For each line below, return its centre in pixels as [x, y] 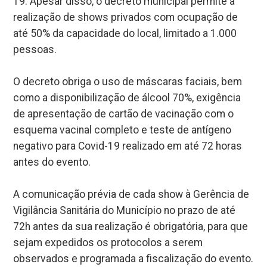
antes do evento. [52, 162]
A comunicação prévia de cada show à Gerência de [131, 194]
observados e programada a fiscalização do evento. [133, 258]
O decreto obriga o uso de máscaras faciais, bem [128, 81]
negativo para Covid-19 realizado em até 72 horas [128, 146]
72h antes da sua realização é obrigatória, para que [131, 226]
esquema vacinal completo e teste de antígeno [122, 130]
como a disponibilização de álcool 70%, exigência [127, 97]
